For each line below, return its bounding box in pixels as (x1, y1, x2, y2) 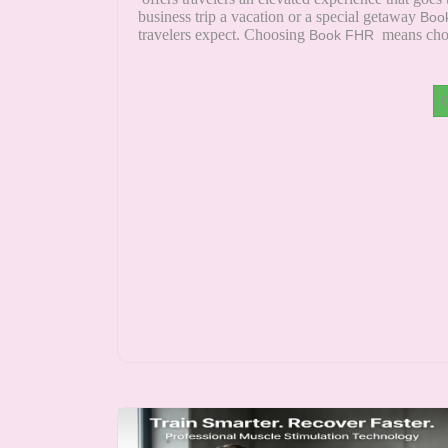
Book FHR (309, 27, 378, 44)
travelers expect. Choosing (138, 26, 309, 44)
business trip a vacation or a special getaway (138, 8, 420, 26)
